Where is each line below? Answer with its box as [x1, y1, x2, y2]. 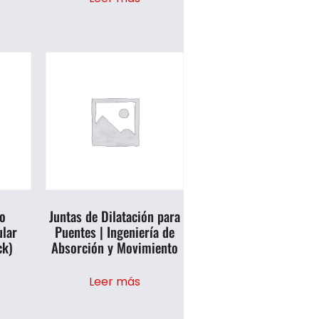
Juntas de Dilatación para [49, 206, 181, 226]
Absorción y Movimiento [51, 237, 179, 258]
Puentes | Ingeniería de [55, 221, 175, 242]
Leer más [89, 273, 141, 290]
